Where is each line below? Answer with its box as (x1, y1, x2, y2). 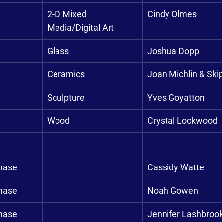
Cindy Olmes (147, 9, 197, 19)
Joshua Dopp (147, 46, 199, 56)
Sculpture (47, 92, 85, 103)
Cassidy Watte (147, 162, 204, 172)
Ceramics (47, 69, 85, 79)
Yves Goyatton (147, 92, 205, 103)
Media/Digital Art (47, 22, 114, 33)
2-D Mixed (47, 9, 89, 19)
